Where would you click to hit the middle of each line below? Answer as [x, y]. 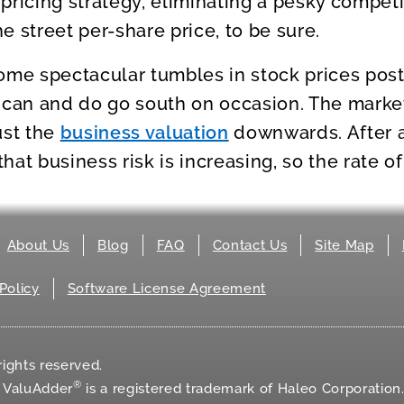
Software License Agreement [167, 288]
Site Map [344, 245]
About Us [38, 245]
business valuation [144, 132]
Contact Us [250, 245]
